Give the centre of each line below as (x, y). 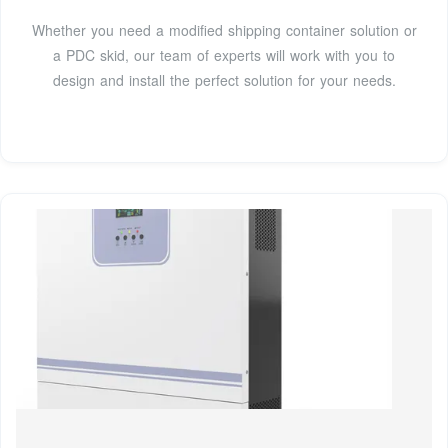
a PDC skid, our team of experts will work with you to (224, 55)
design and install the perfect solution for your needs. (224, 80)
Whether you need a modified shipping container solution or (224, 30)
